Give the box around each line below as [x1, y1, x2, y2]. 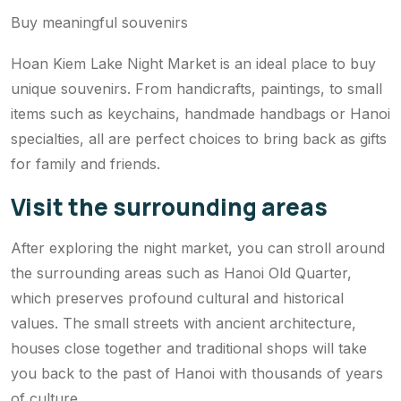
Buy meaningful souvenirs [11, 13, 188, 31]
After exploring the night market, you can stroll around [11, 238, 385, 257]
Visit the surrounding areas [11, 190, 328, 223]
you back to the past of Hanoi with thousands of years [11, 363, 383, 382]
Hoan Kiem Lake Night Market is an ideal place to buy [11, 54, 376, 73]
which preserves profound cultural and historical [11, 288, 344, 307]
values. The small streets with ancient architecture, [11, 313, 356, 332]
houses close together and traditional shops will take [11, 338, 367, 357]
